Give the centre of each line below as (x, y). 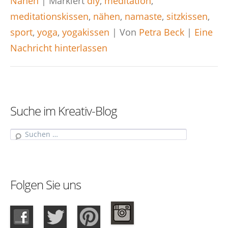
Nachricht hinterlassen (59, 48)
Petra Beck (162, 32)
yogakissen (86, 32)
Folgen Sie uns (46, 184)
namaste (143, 16)
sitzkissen (187, 16)
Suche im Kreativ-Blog (64, 111)
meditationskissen (49, 16)
